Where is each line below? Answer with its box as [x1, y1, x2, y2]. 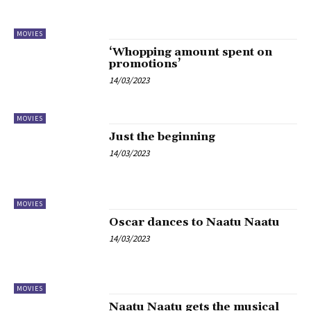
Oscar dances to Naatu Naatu [109, 215, 280, 229]
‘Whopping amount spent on [109, 44, 273, 59]
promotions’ [109, 56, 182, 71]
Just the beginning [109, 130, 216, 144]
